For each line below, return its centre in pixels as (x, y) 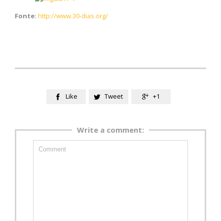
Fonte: (26, 16)
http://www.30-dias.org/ (73, 16)
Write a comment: (110, 130)
